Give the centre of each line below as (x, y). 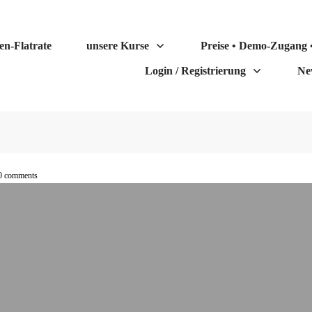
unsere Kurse (117, 46)
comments (20, 175)
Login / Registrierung (196, 71)
